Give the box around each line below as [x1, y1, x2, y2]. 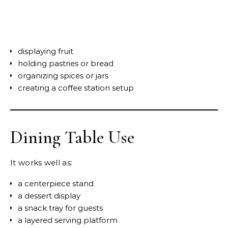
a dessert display [18, 191, 80, 201]
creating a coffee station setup [18, 83, 134, 93]
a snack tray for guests [18, 203, 103, 213]
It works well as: [10, 158, 73, 168]
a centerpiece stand [18, 179, 94, 189]
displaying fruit [18, 46, 73, 56]
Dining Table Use [10, 126, 134, 149]
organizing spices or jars [18, 71, 108, 81]
